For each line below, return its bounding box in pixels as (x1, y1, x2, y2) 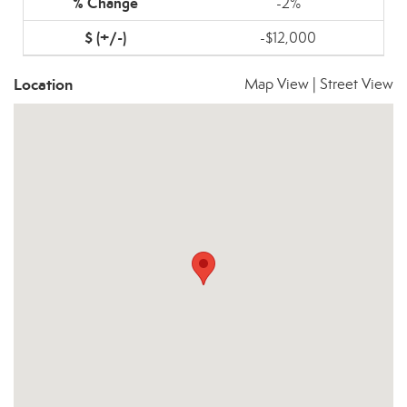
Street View (320, 74, 393, 94)
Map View (244, 74, 309, 94)
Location (14, 74, 73, 94)
